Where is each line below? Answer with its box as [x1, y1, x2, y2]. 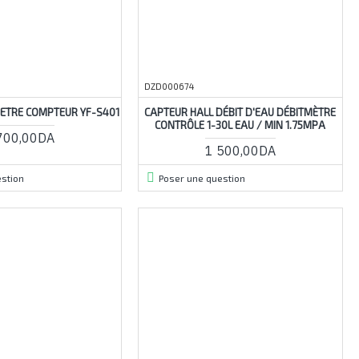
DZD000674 [143, 80, 194, 91]
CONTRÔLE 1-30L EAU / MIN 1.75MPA [155, 118, 326, 131]
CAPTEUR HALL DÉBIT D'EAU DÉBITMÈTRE [144, 105, 337, 119]
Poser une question [158, 171, 245, 184]
